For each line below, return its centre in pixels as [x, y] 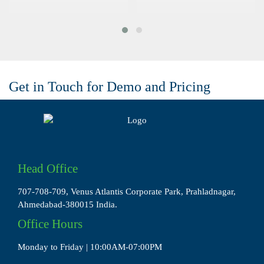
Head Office [48, 169]
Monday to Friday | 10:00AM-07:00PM [90, 247]
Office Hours [50, 224]
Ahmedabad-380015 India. [67, 205]
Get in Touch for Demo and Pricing [110, 87]
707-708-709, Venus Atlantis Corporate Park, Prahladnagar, [127, 192]
